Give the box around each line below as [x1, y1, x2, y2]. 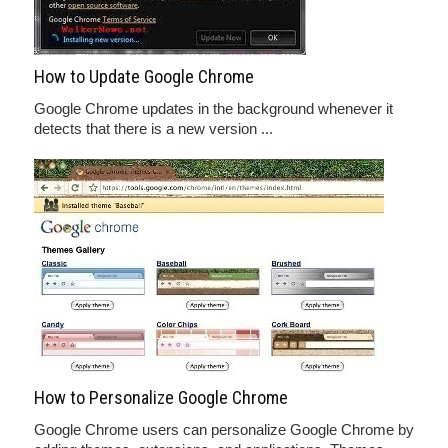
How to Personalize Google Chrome [34, 387, 288, 408]
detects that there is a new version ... [34, 120, 273, 137]
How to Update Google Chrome [34, 66, 254, 87]
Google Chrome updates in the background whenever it [34, 100, 393, 117]
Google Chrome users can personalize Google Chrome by [34, 421, 414, 438]
